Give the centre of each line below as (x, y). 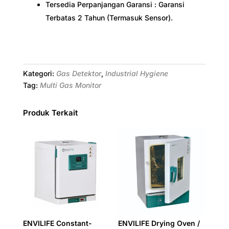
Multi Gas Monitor (70, 85)
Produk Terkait (50, 113)
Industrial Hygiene (136, 74)
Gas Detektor (78, 74)
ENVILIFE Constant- (57, 223)
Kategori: (39, 74)
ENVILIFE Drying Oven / (159, 223)
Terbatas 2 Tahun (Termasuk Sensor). (109, 18)
